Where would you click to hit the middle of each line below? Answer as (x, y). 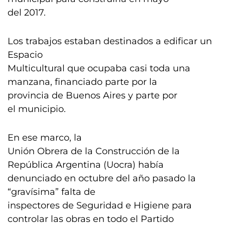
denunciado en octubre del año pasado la (102, 178)
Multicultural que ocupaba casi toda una (99, 68)
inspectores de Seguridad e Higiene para (100, 205)
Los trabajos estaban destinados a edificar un (110, 41)
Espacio (25, 55)
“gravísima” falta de (51, 192)
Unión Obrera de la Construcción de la (94, 151)
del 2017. (27, 13)
